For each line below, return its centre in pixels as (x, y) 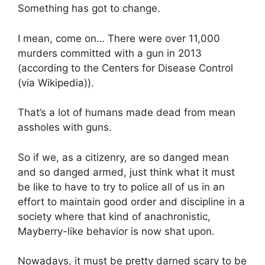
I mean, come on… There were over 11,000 (119, 38)
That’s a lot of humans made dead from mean (127, 113)
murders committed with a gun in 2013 (110, 53)
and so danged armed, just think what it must (126, 172)
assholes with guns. (65, 127)
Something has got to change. (89, 9)
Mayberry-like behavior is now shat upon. (116, 231)
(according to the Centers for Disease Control (125, 68)
